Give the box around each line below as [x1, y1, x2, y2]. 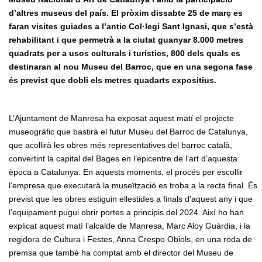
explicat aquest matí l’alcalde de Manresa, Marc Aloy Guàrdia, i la [9, 221, 250, 231]
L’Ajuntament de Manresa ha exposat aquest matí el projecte [9, 113, 234, 123]
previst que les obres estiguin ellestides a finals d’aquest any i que [9, 194, 253, 204]
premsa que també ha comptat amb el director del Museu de [9, 248, 233, 258]
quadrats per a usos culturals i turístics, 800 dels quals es [9, 49, 240, 58]
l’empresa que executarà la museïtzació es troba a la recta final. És [9, 181, 257, 191]
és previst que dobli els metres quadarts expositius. [9, 75, 216, 85]
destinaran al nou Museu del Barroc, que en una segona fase [9, 62, 253, 71]
